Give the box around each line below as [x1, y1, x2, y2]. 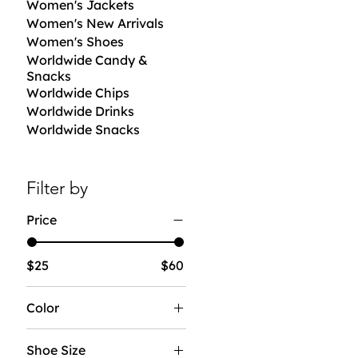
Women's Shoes [26, 33, 125, 50]
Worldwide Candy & [26, 51, 149, 68]
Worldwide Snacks [26, 121, 141, 137]
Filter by [26, 177, 89, 199]
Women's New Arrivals [26, 14, 165, 31]
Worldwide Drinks [26, 102, 135, 119]
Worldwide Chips [26, 84, 130, 101]
